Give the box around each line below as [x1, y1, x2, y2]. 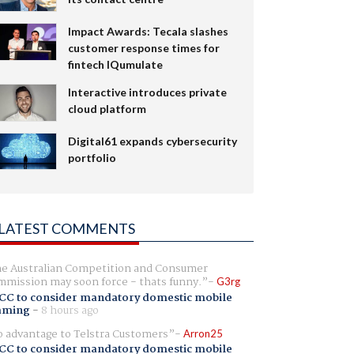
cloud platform [67, 101, 146, 115]
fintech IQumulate [67, 57, 163, 71]
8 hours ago [40, 301, 99, 319]
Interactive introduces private [67, 85, 227, 99]
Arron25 [183, 326, 223, 340]
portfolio [67, 150, 116, 164]
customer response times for [67, 40, 220, 55]
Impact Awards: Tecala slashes [67, 24, 228, 38]
